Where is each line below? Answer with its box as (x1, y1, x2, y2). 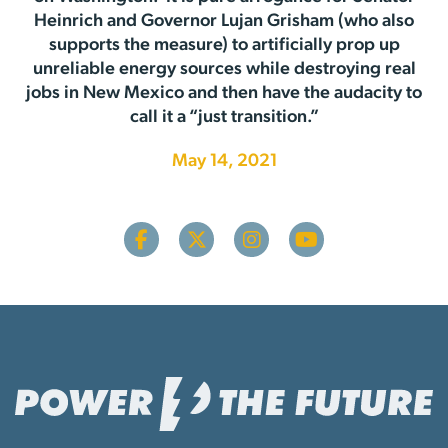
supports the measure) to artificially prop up (48, 36, 400, 56)
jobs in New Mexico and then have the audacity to (26, 84, 422, 104)
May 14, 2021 (171, 152, 277, 172)
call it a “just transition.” (129, 108, 319, 128)
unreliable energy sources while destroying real (32, 60, 416, 80)
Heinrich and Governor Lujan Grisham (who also (34, 12, 414, 32)
